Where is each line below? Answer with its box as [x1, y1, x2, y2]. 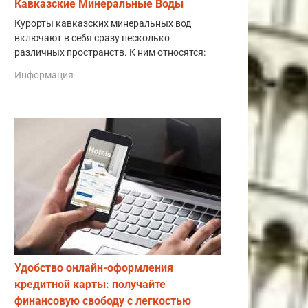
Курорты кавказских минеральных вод [14, 17, 191, 30]
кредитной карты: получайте [14, 278, 166, 291]
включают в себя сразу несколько [14, 32, 170, 44]
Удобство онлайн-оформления [14, 261, 173, 275]
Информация [14, 69, 74, 81]
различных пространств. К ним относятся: [14, 46, 206, 58]
